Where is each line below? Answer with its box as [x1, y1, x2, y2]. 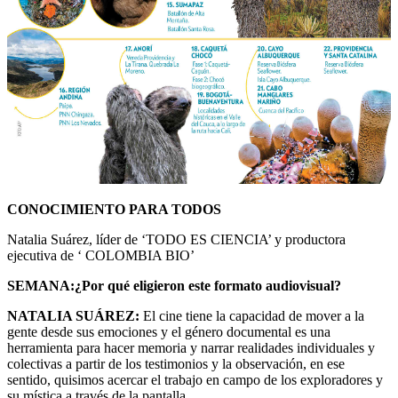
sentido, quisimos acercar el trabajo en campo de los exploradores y [7, 371, 383, 387]
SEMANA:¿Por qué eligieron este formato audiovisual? [7, 277, 341, 293]
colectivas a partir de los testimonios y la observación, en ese [7, 355, 345, 371]
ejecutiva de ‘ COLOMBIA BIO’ [7, 247, 195, 263]
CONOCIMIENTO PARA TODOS [7, 201, 221, 217]
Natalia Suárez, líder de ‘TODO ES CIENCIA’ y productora [7, 231, 346, 247]
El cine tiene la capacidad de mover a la [139, 307, 364, 323]
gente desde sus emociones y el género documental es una [7, 323, 330, 339]
